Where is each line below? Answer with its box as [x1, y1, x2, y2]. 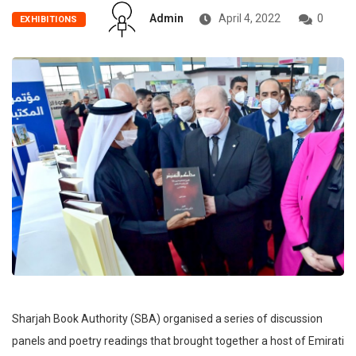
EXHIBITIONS [20, 14, 78, 25]
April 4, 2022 [215, 12, 281, 25]
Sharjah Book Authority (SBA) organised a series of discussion [12, 312, 323, 326]
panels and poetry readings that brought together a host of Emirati [12, 335, 344, 348]
